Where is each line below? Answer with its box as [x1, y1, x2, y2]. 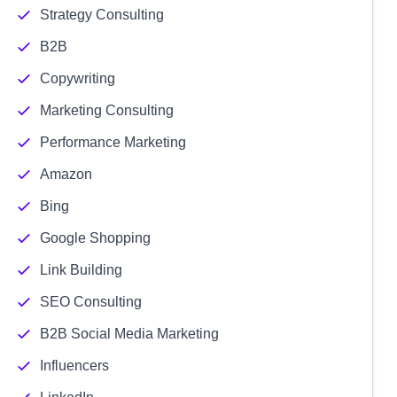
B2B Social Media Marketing [39, 326, 219, 341]
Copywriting [39, 71, 115, 86]
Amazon [39, 167, 92, 182]
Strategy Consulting [39, 7, 164, 22]
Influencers [39, 358, 109, 373]
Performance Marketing [39, 135, 186, 150]
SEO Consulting [39, 294, 142, 309]
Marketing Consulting [39, 103, 174, 118]
